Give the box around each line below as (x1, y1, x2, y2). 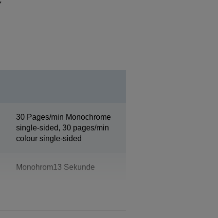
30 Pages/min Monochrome (16, 112, 111, 121)
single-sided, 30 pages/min (16, 123, 109, 132)
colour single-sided (16, 134, 82, 143)
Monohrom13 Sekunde (16, 163, 95, 171)
